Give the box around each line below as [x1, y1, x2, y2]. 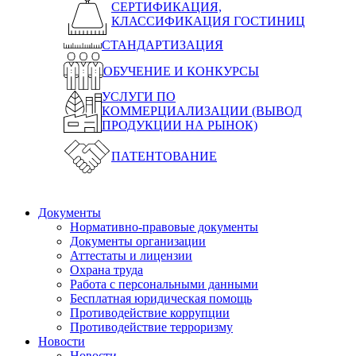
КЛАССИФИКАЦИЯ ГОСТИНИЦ [111, 14, 305, 29]
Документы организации [70, 234, 206, 249]
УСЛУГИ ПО [102, 90, 176, 104]
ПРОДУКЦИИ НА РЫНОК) [102, 118, 257, 133]
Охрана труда [70, 263, 143, 277]
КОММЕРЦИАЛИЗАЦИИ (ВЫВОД [102, 104, 302, 118]
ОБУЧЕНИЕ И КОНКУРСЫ [103, 64, 259, 78]
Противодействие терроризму [70, 320, 233, 335]
